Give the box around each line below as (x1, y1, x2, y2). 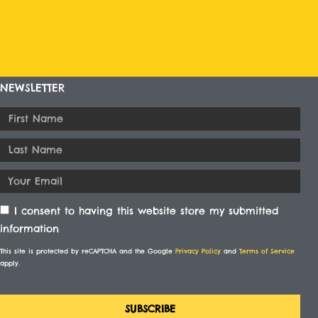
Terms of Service (238, 246, 295, 255)
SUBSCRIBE (124, 302, 175, 315)
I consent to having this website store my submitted (13, 204, 278, 217)
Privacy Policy (175, 246, 221, 255)
